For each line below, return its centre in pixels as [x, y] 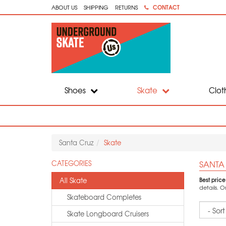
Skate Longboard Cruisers [108, 214]
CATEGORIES [71, 163]
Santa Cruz [76, 143]
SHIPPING [96, 7]
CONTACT [166, 7]
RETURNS [126, 7]
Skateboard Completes [104, 197]
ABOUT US [64, 7]
